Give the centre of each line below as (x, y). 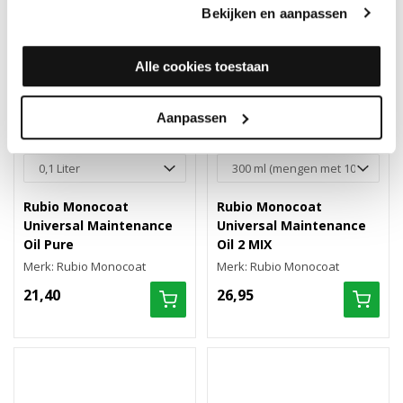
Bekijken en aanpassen (275, 13)
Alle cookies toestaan (201, 67)
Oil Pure (49, 244)
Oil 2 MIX (244, 244)
